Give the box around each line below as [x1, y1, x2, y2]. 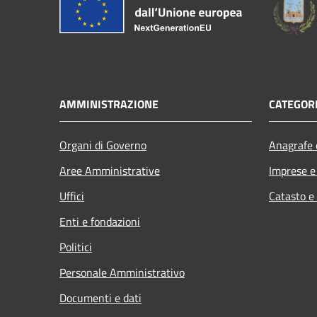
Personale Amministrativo [59, 264, 185, 282]
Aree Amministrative [59, 162, 160, 180]
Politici [59, 238, 92, 256]
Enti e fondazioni [59, 213, 140, 231]
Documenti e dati [59, 289, 142, 307]
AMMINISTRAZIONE [59, 96, 158, 113]
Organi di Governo [59, 137, 146, 154]
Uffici [59, 188, 84, 205]
